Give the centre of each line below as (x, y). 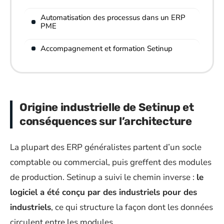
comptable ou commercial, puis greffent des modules (111, 162)
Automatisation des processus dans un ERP (113, 17)
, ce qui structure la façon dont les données (132, 207)
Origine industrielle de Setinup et (107, 107)
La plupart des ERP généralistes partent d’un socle (106, 147)
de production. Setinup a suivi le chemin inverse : (103, 177)
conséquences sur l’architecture (106, 121)
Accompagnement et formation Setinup (106, 48)
